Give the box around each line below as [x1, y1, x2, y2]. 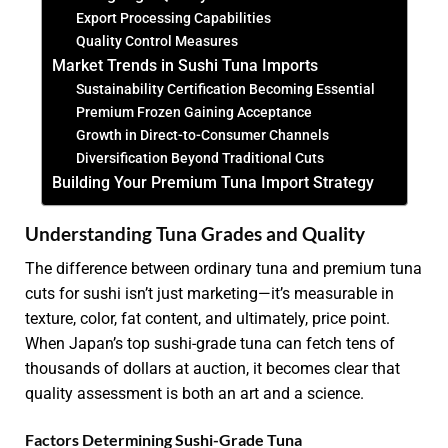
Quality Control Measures [75, 33, 238, 51]
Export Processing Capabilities [75, 10, 271, 28]
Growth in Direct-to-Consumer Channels [75, 127, 329, 145]
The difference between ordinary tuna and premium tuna [25, 259, 422, 279]
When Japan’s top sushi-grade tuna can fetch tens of [25, 334, 395, 354]
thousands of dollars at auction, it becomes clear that [25, 359, 400, 379]
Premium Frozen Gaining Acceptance [75, 104, 312, 122]
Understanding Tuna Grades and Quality [25, 222, 365, 246]
